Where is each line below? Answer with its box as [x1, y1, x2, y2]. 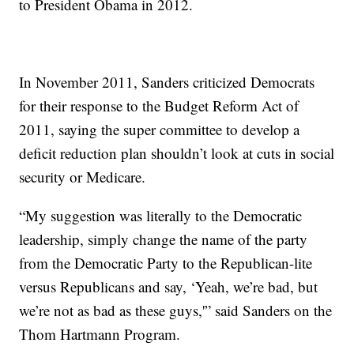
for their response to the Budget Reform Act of [19, 96, 299, 115]
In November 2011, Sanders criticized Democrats [19, 72, 315, 92]
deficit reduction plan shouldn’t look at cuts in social [19, 143, 335, 163]
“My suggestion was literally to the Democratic [19, 205, 303, 225]
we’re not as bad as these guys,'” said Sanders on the [19, 300, 333, 320]
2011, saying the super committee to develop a [19, 119, 300, 139]
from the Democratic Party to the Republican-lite [19, 253, 313, 273]
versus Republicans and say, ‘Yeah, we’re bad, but [19, 277, 318, 296]
